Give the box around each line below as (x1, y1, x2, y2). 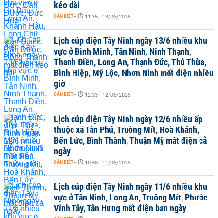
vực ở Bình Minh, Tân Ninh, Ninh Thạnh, (54, 46, 191, 56)
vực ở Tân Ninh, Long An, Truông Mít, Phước (54, 192, 207, 202)
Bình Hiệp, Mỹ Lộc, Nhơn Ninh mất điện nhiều (54, 68, 214, 78)
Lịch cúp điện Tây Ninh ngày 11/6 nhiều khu (54, 182, 207, 192)
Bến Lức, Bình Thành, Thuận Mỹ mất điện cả (54, 135, 207, 145)
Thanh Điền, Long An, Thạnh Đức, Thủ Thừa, (54, 57, 206, 67)
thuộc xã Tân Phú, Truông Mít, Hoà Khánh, (54, 125, 199, 135)
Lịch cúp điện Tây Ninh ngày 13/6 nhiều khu (54, 36, 207, 46)
